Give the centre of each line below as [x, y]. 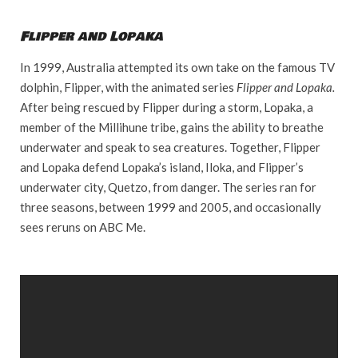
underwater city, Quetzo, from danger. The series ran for [168, 187]
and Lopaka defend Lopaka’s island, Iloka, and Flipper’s [162, 167]
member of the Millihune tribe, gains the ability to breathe [172, 127]
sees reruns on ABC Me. [83, 227]
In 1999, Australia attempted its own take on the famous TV [177, 67]
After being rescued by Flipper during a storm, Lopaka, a [167, 107]
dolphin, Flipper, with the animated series [128, 87]
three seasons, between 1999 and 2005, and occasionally [171, 207]
